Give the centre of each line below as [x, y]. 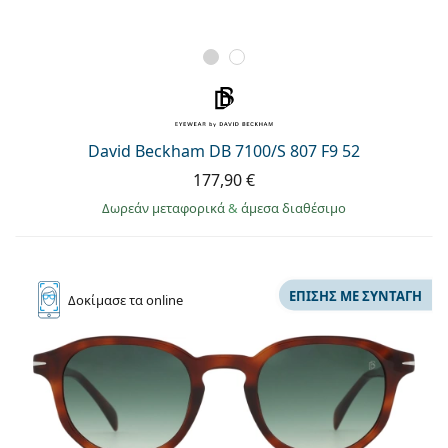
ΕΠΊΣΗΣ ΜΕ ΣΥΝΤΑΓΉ [355, 295]
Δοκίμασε [98, 300]
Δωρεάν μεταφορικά [165, 208]
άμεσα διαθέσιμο [293, 208]
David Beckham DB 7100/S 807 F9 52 [224, 151]
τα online [156, 300]
